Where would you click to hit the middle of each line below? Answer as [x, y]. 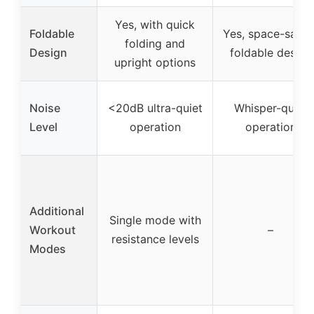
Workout [53, 230]
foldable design [271, 52]
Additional [57, 211]
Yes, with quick [155, 24]
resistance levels [155, 239]
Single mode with [155, 220]
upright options [155, 62]
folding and [155, 43]
